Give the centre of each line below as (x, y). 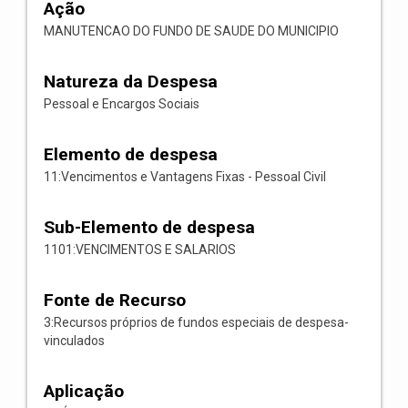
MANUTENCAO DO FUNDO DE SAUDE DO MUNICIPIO (191, 31)
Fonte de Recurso (115, 300)
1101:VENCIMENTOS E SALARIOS (140, 250)
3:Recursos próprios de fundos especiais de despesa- (196, 322)
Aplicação (84, 391)
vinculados (74, 341)
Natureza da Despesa (131, 82)
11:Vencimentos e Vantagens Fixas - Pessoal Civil (185, 177)
